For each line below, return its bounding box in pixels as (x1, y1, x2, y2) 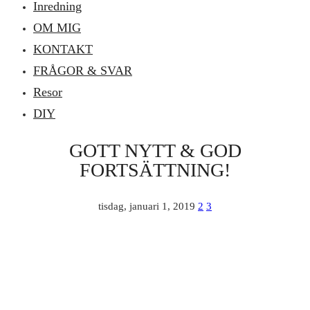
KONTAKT (33, 42, 93, 56)
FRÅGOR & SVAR (33, 63, 132, 77)
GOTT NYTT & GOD (69, 140, 241, 162)
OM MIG (33, 20, 81, 35)
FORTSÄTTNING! (80, 159, 230, 181)
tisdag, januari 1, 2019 (98, 201, 195, 212)
